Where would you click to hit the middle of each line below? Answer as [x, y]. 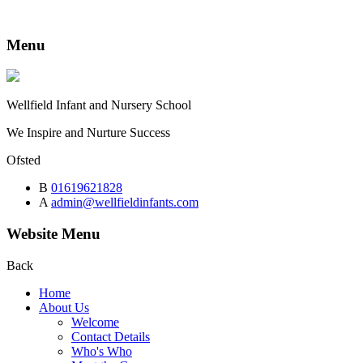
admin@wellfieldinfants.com [125, 203]
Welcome [95, 322]
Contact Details [111, 336]
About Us [64, 307]
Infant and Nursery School [124, 105]
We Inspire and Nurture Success [88, 133]
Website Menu [53, 234]
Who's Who [102, 351]
